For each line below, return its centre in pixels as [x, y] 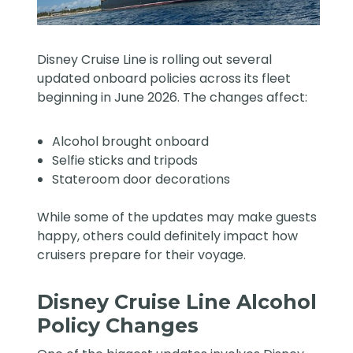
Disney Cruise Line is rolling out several [155, 60]
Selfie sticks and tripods [125, 161]
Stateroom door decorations [141, 180]
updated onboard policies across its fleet [164, 79]
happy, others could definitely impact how [168, 236]
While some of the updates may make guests [177, 217]
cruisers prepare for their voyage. [142, 255]
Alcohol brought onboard [131, 142]
